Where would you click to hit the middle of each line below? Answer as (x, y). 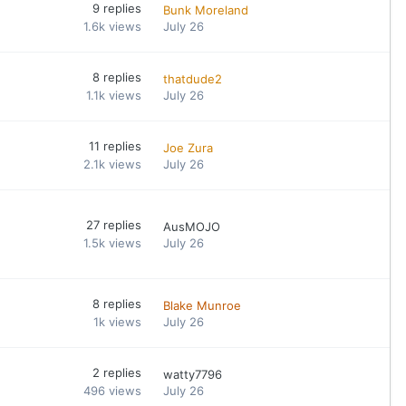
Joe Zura (188, 147)
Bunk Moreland (206, 10)
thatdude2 (193, 78)
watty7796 (193, 374)
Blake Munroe (203, 305)
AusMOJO (192, 226)
